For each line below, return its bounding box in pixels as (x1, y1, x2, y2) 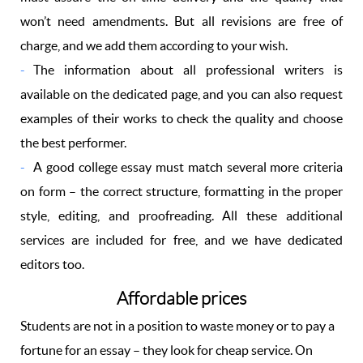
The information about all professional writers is (33, 62, 343, 77)
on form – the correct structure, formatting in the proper (20, 184, 343, 199)
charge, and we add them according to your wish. (20, 38, 288, 53)
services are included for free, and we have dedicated (20, 233, 343, 247)
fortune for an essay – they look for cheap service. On (20, 343, 313, 357)
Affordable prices (117, 288, 246, 309)
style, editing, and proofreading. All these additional (20, 208, 343, 223)
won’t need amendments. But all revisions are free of (20, 14, 343, 28)
